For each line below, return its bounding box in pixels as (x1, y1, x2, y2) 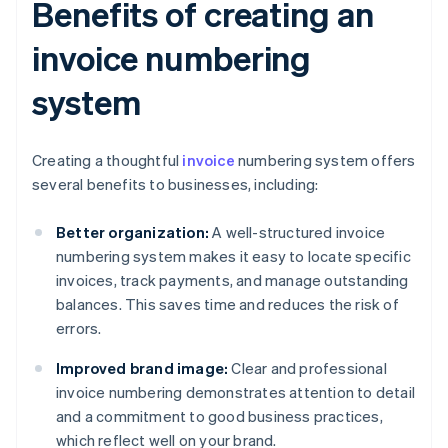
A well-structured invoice (209, 222, 386, 243)
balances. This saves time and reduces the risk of (56, 294, 399, 315)
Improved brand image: (56, 358, 229, 379)
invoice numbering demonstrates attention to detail (56, 382, 416, 403)
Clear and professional (228, 358, 387, 379)
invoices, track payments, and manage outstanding (56, 270, 409, 291)
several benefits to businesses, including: (32, 174, 319, 195)
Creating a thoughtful (32, 150, 183, 171)
